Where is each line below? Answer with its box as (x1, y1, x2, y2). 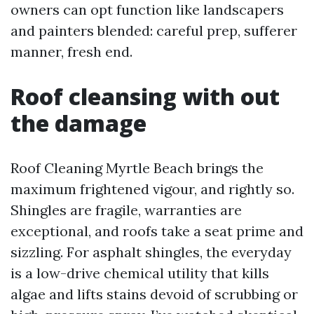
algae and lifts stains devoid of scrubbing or (11, 285, 298, 303)
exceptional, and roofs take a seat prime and (11, 222, 303, 240)
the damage (11, 108, 146, 138)
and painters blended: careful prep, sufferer (11, 22, 297, 39)
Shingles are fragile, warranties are (11, 201, 242, 219)
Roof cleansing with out (11, 81, 280, 111)
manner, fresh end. (11, 43, 132, 60)
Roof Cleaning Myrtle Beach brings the (11, 159, 264, 177)
